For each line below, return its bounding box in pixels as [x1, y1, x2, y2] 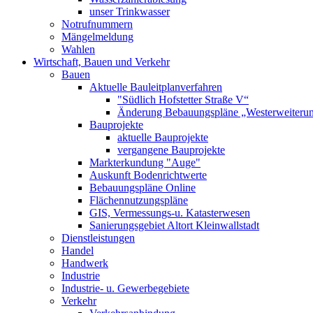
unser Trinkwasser [89, 6, 170, 17]
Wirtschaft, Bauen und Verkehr [34, 56, 170, 68]
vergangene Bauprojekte [117, 144, 225, 156]
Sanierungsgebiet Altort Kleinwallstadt [89, 219, 259, 231]
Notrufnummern [61, 18, 133, 30]
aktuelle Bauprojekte [117, 131, 208, 143]
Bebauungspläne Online [89, 182, 196, 194]
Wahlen [61, 43, 95, 55]
